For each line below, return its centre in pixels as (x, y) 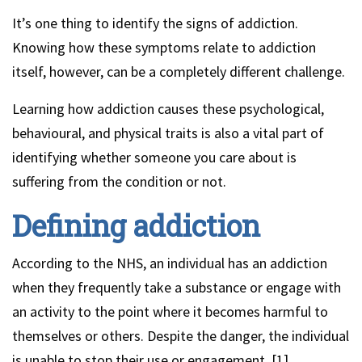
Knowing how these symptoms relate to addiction (164, 47)
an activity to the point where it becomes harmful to (170, 311)
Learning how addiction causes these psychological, (168, 109)
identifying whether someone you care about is (154, 157)
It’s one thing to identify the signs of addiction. (155, 23)
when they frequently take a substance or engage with (177, 287)
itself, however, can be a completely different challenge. (179, 72)
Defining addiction (136, 225)
